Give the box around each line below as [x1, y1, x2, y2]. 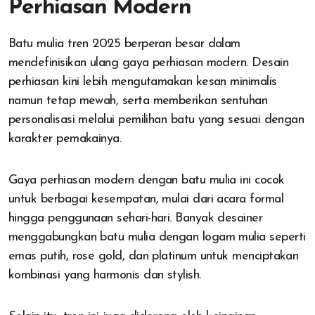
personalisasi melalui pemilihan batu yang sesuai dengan [8, 113, 304, 127]
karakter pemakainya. [8, 132, 122, 146]
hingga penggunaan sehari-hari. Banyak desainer [8, 212, 263, 226]
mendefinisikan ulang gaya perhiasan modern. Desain [8, 56, 288, 70]
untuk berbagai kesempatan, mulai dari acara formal [8, 193, 283, 207]
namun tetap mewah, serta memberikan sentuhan [8, 94, 268, 108]
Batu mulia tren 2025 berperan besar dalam [8, 37, 240, 51]
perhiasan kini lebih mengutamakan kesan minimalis [8, 75, 277, 89]
